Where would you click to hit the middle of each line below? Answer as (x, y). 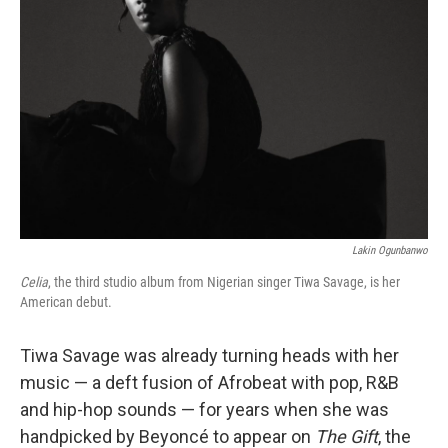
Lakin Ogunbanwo (390, 250)
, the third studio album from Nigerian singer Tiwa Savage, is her (224, 282)
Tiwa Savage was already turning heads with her (209, 355)
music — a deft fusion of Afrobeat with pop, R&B (209, 382)
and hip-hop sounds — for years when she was (204, 409)
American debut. (66, 302)
